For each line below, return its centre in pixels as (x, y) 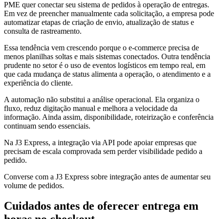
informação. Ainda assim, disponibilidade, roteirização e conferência (109, 117)
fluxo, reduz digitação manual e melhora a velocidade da (91, 108)
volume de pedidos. (34, 185)
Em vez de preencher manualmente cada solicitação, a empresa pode (109, 13)
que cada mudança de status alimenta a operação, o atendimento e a (107, 74)
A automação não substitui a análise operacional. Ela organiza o (102, 99)
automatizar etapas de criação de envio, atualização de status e (99, 22)
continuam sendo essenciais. (47, 126)
